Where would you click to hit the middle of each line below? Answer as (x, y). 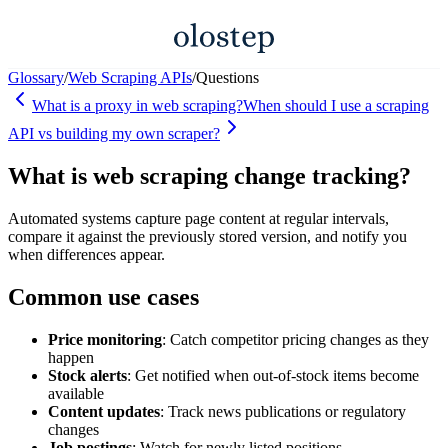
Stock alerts (87, 375)
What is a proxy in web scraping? (137, 105)
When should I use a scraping (336, 105)
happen (71, 357)
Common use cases (103, 296)
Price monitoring (105, 339)
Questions (227, 77)
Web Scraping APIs (130, 77)
